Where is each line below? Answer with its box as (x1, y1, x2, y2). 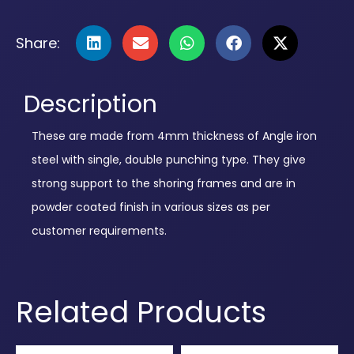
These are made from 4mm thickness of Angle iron (32, 128, 317, 145)
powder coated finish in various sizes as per (32, 199, 270, 216)
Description (24, 88, 157, 122)
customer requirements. (32, 223, 167, 239)
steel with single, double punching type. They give (32, 152, 306, 168)
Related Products (16, 292, 266, 333)
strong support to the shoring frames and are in (32, 175, 296, 192)
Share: (16, 33, 60, 54)
